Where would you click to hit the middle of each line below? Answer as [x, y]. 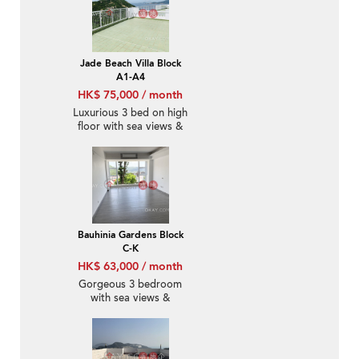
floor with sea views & [130, 127]
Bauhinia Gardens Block [130, 235]
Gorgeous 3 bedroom [130, 285]
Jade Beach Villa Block [130, 64]
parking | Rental [130, 312]
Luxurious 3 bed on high [130, 113]
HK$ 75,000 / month [130, 95]
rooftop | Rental [130, 141]
